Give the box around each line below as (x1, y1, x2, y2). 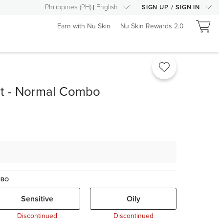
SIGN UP (141, 3, 169, 11)
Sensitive (21, 194, 53, 204)
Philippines (44, 3, 77, 11)
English (96, 3, 118, 11)
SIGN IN (175, 3, 200, 11)
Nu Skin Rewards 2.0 (120, 22, 184, 30)
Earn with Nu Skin (57, 22, 110, 30)
